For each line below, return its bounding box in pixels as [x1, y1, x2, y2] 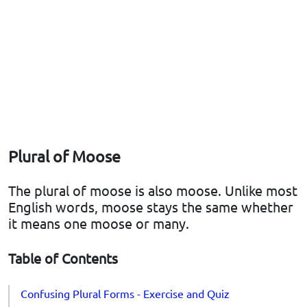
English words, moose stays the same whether [8, 198, 293, 216]
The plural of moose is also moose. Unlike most [8, 182, 297, 199]
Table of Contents [8, 249, 118, 267]
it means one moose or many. [8, 214, 189, 232]
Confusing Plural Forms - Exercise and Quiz [21, 286, 230, 301]
